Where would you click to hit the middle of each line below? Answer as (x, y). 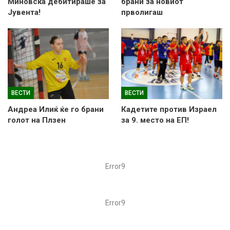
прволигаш (142, 12)
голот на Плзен (37, 120)
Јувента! (24, 12)
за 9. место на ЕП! (155, 120)
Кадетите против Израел (169, 109)
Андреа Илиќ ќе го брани (56, 109)
